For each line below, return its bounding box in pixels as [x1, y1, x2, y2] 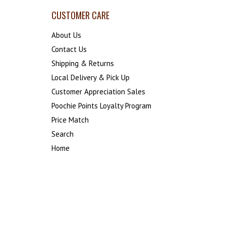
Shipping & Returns [51, 58, 114, 68]
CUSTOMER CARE [51, 9, 109, 22]
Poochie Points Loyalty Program [51, 100, 151, 110]
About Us [51, 30, 81, 40]
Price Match [51, 115, 89, 125]
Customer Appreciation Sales [51, 86, 145, 96]
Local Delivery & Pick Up [51, 72, 130, 82]
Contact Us [51, 44, 87, 54]
